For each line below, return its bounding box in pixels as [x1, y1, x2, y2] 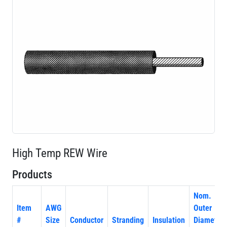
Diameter [194, 215, 223, 225]
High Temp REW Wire [12, 146, 107, 160]
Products [12, 168, 52, 181]
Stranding [112, 215, 144, 225]
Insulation [153, 215, 185, 225]
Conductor [70, 215, 103, 225]
